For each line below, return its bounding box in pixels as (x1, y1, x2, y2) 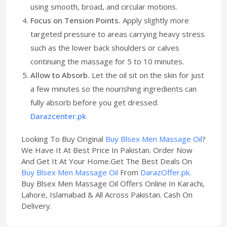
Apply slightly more (121, 15, 189, 25)
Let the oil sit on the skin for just (90, 70, 204, 80)
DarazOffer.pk (140, 167, 190, 177)
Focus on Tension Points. (30, 15, 121, 25)
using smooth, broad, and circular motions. (30, 2, 177, 12)
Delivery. (21, 201, 52, 211)
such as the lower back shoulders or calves (30, 43, 179, 53)
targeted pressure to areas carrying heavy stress (30, 29, 205, 39)
